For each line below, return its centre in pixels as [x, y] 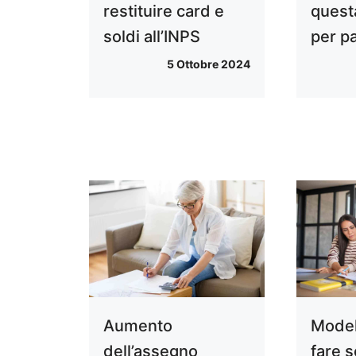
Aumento [138, 326]
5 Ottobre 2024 [209, 64]
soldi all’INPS [152, 36]
